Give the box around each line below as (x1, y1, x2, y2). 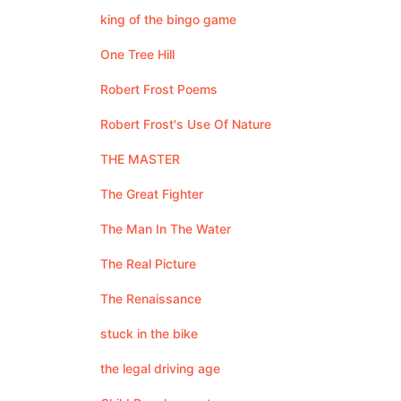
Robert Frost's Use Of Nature (100, 116, 271, 132)
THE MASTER (100, 151, 180, 166)
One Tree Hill (100, 47, 175, 62)
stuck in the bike (100, 326, 198, 341)
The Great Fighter (100, 186, 203, 201)
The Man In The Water (100, 221, 231, 236)
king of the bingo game (100, 12, 236, 27)
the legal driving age (100, 361, 220, 376)
